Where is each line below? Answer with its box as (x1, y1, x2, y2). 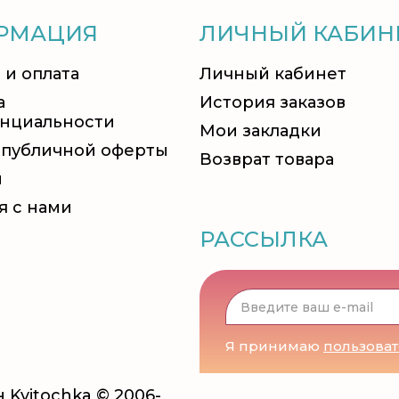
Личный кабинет (199, 64, 346, 84)
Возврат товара (199, 150, 334, 169)
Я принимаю (225, 338, 323, 354)
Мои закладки (199, 121, 322, 141)
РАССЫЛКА (199, 226, 328, 252)
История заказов (199, 93, 346, 112)
